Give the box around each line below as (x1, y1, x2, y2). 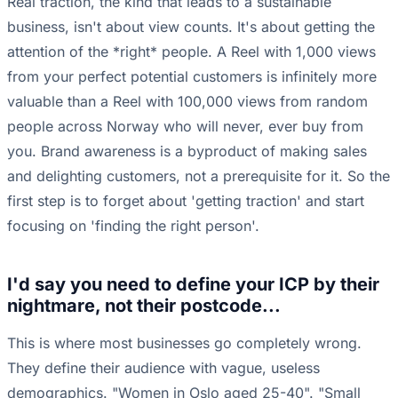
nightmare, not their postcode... (7, 295, 281, 317)
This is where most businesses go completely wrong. (7, 334, 362, 353)
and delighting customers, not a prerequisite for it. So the (7, 167, 390, 186)
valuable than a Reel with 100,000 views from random (7, 92, 368, 111)
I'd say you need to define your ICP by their (7, 274, 379, 296)
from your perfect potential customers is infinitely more (7, 68, 377, 86)
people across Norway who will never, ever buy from (7, 117, 363, 136)
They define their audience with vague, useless (7, 359, 320, 378)
